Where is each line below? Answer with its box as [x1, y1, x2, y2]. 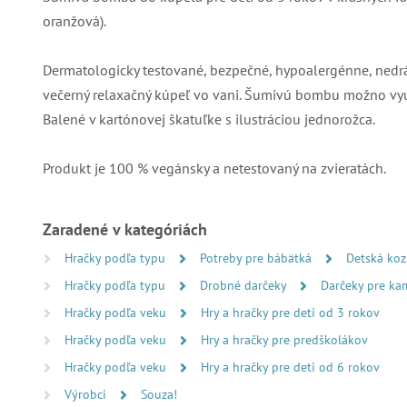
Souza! [141, 386, 177, 402]
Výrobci [65, 386, 110, 402]
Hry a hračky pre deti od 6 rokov [201, 359, 380, 375]
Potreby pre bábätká [200, 250, 315, 266]
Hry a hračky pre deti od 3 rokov [201, 304, 380, 321]
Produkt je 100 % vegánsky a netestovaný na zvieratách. [43, 159, 386, 177]
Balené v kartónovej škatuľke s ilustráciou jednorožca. [43, 110, 375, 128]
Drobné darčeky [200, 277, 290, 293]
